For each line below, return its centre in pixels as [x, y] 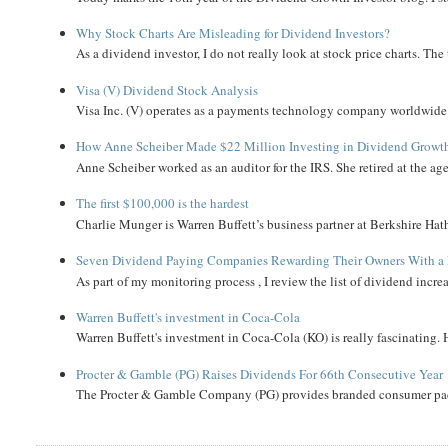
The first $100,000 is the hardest [163, 203]
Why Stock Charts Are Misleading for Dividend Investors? [233, 32]
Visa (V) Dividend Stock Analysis [167, 89]
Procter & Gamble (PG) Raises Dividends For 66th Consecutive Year [260, 373]
